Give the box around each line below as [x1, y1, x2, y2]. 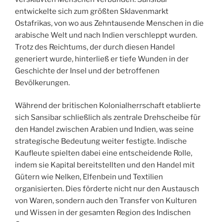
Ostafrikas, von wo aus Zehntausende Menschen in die [15, 18, 204, 28]
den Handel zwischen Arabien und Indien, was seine [15, 125, 194, 134]
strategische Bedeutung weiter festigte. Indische [15, 137, 187, 146]
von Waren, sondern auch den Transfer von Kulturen [15, 196, 197, 206]
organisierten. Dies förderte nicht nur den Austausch [15, 184, 199, 194]
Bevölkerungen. [15, 78, 70, 87]
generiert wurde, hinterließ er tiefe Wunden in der [15, 54, 189, 63]
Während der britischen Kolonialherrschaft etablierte [15, 101, 201, 111]
